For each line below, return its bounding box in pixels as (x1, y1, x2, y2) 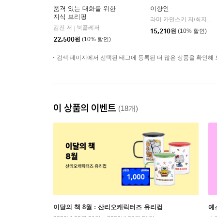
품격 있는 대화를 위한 (53, 5, 116, 13)
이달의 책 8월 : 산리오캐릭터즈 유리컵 (53, 203, 163, 211)
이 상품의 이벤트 (53, 102, 118, 114)
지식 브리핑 (53, 13, 87, 21)
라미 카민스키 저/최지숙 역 (207, 16, 213, 23)
